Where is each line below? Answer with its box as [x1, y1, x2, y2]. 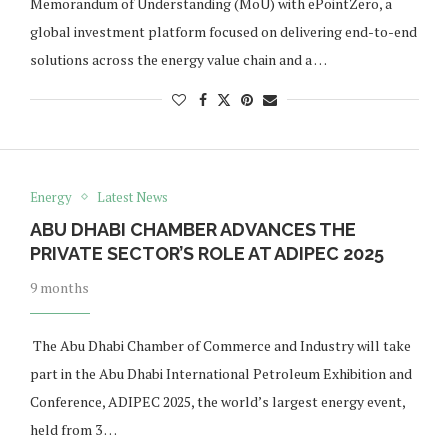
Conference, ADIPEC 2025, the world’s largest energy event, [29, 391, 405, 411]
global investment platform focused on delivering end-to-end [29, 21, 417, 41]
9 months [29, 277, 89, 297]
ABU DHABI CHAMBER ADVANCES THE [29, 218, 356, 240]
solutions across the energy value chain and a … [29, 49, 327, 69]
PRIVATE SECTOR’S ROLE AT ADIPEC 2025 [29, 242, 384, 264]
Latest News [96, 187, 168, 206]
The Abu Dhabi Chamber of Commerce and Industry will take [29, 335, 411, 355]
